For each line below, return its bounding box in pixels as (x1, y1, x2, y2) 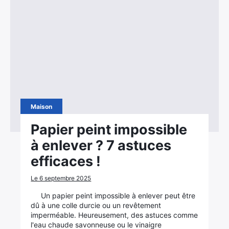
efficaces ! (31, 153, 101, 170)
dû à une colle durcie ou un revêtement (31, 201, 162, 210)
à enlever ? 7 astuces (31, 137, 172, 154)
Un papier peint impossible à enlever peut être (41, 191, 196, 200)
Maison (31, 103, 53, 110)
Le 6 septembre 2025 (31, 174, 91, 182)
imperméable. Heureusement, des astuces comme (31, 211, 198, 219)
